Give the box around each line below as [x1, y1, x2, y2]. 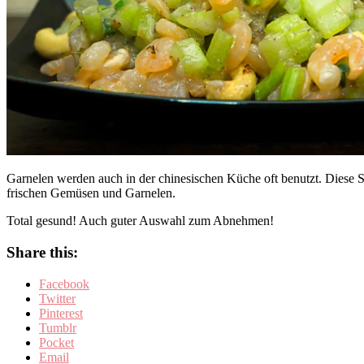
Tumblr [39, 320, 76, 335]
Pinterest [39, 305, 83, 320]
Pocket [39, 335, 74, 349]
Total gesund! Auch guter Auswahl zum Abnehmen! [6, 214, 274, 228]
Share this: [6, 244, 78, 262]
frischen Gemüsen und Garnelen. [6, 186, 175, 201]
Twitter [39, 291, 76, 305]
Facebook [39, 276, 89, 291]
